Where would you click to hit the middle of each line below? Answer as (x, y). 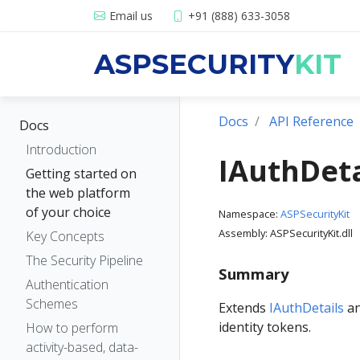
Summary (254, 274)
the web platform (78, 193)
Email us (131, 15)
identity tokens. (265, 327)
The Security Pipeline (84, 260)
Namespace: (250, 214)
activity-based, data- (82, 347)
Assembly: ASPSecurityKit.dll (286, 233)
